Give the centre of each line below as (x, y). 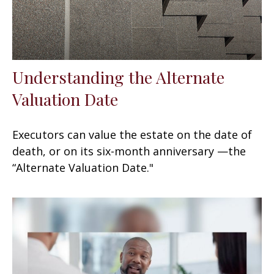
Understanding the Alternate (118, 77)
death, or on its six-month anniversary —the (129, 151)
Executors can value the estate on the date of (132, 134)
